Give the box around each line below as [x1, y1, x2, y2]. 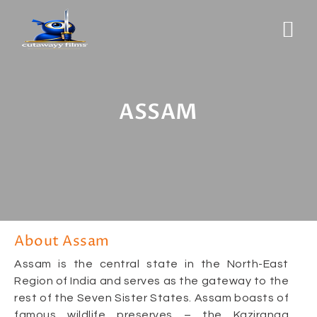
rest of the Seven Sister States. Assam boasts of [14, 292, 289, 304]
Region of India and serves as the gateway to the [14, 275, 289, 287]
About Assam [14, 232, 110, 251]
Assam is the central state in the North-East [14, 258, 289, 270]
